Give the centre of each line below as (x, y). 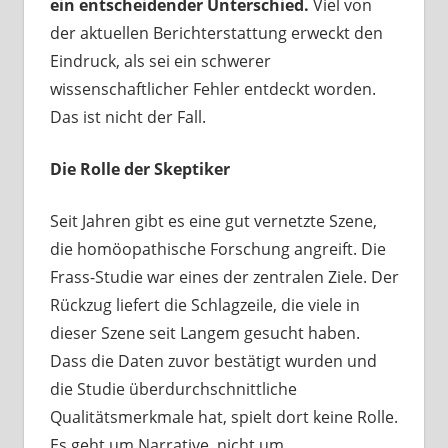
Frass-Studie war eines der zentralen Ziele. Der (224, 277)
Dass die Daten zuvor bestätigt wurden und (213, 361)
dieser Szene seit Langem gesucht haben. (204, 333)
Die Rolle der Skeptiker (139, 169)
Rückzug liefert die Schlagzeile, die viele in (204, 305)
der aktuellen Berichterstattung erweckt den (216, 33)
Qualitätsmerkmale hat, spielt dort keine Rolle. (223, 417)
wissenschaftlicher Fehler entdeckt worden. (212, 89)
